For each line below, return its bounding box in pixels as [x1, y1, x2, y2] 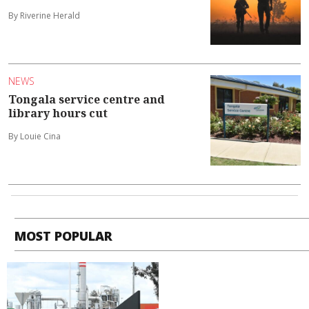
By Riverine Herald [8, 9, 80, 21]
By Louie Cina [8, 130, 61, 142]
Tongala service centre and [8, 91, 165, 107]
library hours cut [8, 105, 108, 121]
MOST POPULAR [14, 228, 113, 245]
